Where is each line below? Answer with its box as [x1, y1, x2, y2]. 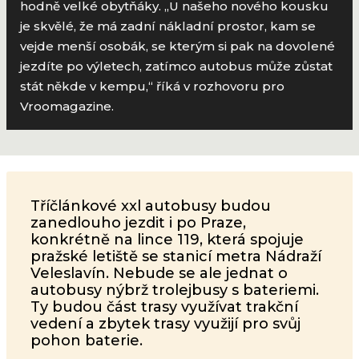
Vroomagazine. [20, 99, 115, 115]
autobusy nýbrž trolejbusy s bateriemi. [30, 281, 319, 300]
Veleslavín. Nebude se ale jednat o [30, 264, 288, 283]
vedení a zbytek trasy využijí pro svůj [30, 315, 301, 333]
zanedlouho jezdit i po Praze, [30, 214, 246, 232]
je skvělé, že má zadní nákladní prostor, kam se [20, 18, 317, 34]
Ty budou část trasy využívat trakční [30, 298, 298, 317]
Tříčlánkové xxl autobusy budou [30, 197, 271, 216]
